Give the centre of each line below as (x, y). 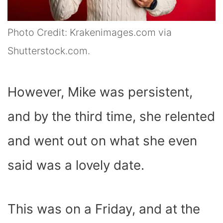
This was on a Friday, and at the (104, 209)
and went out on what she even (102, 140)
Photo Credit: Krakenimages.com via (90, 32)
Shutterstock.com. (49, 51)
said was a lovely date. (78, 165)
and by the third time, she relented (111, 116)
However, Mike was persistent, (100, 92)
